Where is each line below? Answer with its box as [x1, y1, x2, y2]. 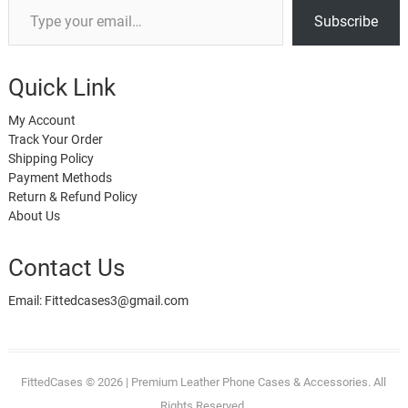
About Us [7, 209, 60, 224]
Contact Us [7, 254, 125, 282]
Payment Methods [7, 170, 112, 186]
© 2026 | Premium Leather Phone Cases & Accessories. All [83, 375, 387, 390]
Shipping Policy [7, 151, 94, 167]
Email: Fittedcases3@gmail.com [7, 293, 189, 309]
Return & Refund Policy [7, 189, 138, 205]
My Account [7, 113, 76, 128]
